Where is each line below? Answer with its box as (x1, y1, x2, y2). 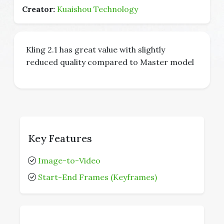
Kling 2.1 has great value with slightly (26, 44, 165, 54)
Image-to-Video (38, 155, 100, 165)
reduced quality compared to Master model (26, 57, 194, 67)
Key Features (28, 132, 92, 144)
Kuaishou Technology (57, 4, 138, 14)
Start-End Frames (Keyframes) (38, 172, 157, 182)
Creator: (22, 4, 55, 14)
